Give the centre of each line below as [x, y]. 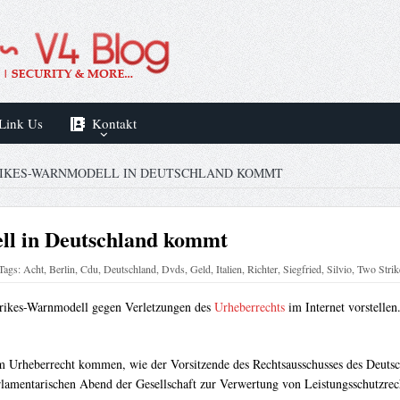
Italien [229, 269]
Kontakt [114, 123]
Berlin [62, 269]
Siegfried [302, 269]
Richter [262, 269]
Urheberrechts [249, 307]
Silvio [339, 269]
